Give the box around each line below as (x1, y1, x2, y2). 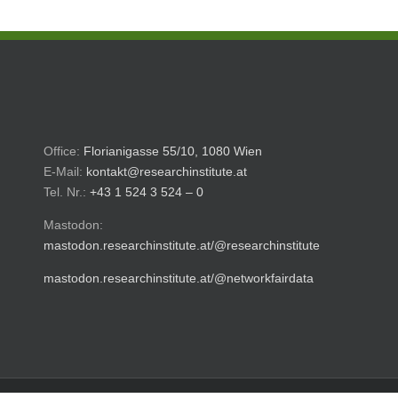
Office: (44, 144, 84, 158)
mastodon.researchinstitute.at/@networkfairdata (44, 271, 314, 285)
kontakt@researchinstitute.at (86, 164, 247, 179)
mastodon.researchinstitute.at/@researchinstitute (44, 238, 320, 252)
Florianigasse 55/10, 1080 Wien (84, 144, 262, 158)
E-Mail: (44, 164, 86, 179)
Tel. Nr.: (44, 185, 90, 199)
